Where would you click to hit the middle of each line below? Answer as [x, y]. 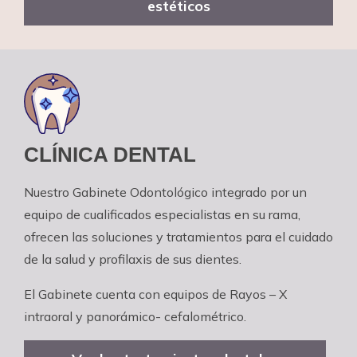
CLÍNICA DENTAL [110, 154]
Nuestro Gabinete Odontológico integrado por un [165, 192]
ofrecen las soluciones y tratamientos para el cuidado [178, 236]
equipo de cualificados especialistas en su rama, [162, 214]
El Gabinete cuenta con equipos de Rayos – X [155, 294]
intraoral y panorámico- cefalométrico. [135, 316]
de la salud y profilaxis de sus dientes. [133, 259]
